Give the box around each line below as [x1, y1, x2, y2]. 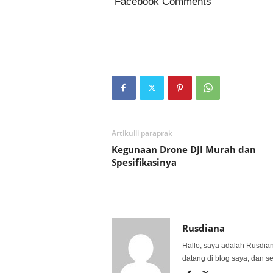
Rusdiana [182, 222, 225, 234]
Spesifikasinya [111, 156, 177, 168]
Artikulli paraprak [111, 128, 172, 138]
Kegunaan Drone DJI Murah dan [111, 143, 256, 155]
